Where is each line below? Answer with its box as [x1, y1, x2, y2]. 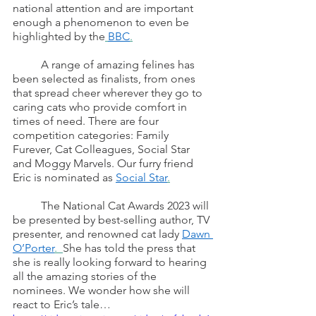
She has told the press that [63, 241, 198, 255]
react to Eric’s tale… [13, 298, 111, 312]
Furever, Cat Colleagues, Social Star [13, 142, 193, 157]
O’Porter [13, 241, 54, 255]
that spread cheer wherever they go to [13, 86, 205, 100]
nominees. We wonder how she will [13, 284, 193, 298]
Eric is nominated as [13, 171, 116, 185]
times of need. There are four [13, 114, 162, 128]
